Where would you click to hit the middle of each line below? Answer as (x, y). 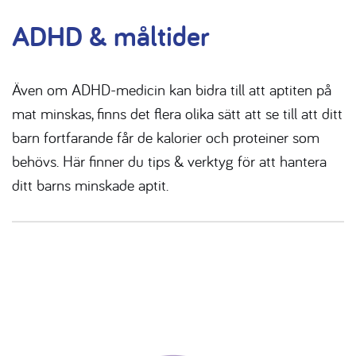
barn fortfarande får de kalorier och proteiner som (166, 137)
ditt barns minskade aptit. (90, 185)
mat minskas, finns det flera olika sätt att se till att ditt (177, 114)
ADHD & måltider (111, 36)
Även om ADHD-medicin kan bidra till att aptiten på (172, 90)
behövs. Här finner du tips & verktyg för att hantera (169, 161)
